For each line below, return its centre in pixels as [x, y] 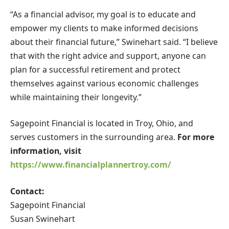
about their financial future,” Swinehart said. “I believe [114, 42]
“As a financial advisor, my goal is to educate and [103, 14]
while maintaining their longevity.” [76, 97]
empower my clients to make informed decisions [104, 28]
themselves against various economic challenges [105, 83]
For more [196, 137]
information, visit [46, 151]
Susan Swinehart [43, 219]
